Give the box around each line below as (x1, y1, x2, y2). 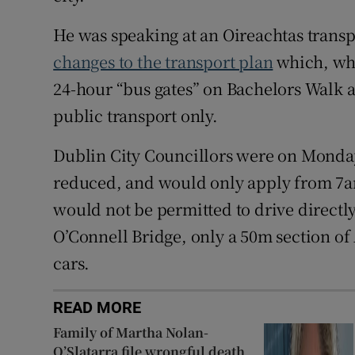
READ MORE (53, 300, 142, 316)
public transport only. (53, 104, 218, 128)
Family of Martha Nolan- (53, 323, 209, 342)
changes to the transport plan (53, 50, 273, 74)
